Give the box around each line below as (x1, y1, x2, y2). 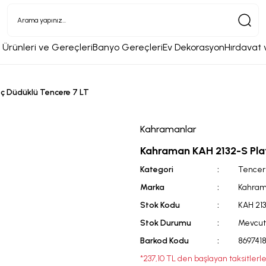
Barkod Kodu (140, 236, 189, 246)
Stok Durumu (140, 218, 191, 228)
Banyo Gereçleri (92, 42, 163, 53)
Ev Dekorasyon (162, 42, 224, 53)
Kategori (140, 164, 173, 175)
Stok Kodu (140, 200, 180, 210)
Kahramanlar (140, 123, 197, 135)
